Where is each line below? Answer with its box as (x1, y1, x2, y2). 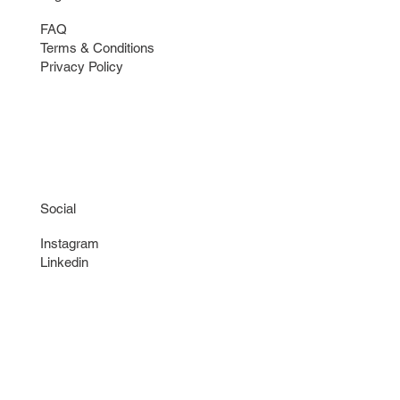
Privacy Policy (40, 58, 124, 74)
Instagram (40, 236, 100, 252)
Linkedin (40, 254, 89, 271)
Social (40, 200, 77, 216)
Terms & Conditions (40, 39, 159, 55)
